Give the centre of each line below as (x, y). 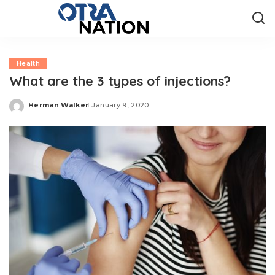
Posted (42, 109)
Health (29, 64)
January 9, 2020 (120, 105)
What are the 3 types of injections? (122, 81)
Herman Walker (59, 105)
